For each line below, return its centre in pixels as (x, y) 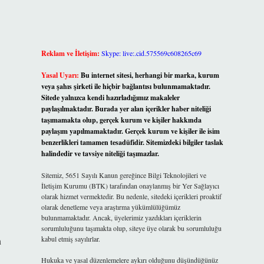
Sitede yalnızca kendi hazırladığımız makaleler (110, 98)
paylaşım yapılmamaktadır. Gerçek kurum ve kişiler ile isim (130, 131)
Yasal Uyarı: (60, 75)
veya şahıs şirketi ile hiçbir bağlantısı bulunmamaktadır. (126, 86)
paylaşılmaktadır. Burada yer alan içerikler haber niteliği (126, 109)
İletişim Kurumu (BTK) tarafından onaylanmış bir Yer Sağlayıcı (130, 186)
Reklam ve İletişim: (70, 53)
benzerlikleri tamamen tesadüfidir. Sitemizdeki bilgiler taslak (132, 142)
